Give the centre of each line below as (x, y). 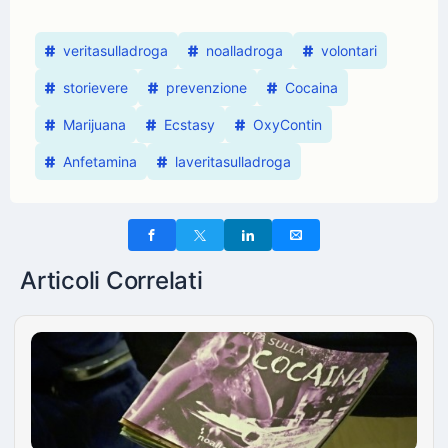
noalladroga (244, 50)
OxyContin (287, 124)
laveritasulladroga (233, 161)
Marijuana (94, 124)
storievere (95, 87)
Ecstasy (189, 124)
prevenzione (206, 87)
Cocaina (311, 87)
